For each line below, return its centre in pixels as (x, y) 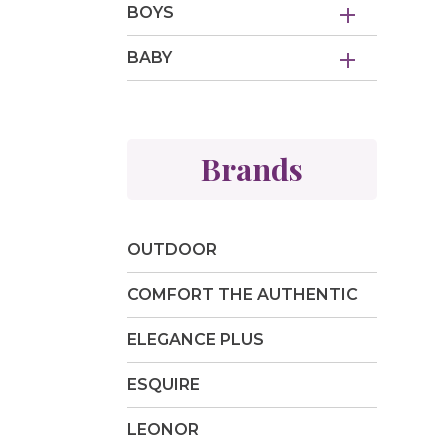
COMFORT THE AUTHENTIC (242, 295)
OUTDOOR (172, 250)
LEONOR (163, 430)
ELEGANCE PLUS (195, 340)
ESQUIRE (163, 385)
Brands (252, 169)
